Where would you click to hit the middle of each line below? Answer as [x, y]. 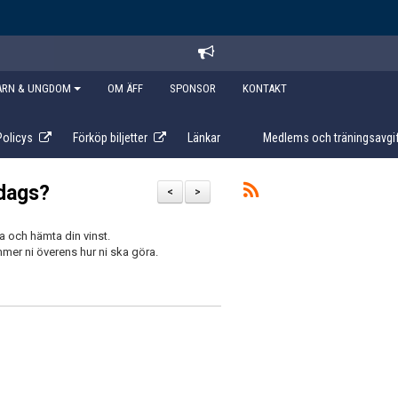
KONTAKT [265, 88]
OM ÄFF [125, 88]
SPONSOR [193, 88]
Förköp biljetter [110, 138]
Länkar [204, 138]
